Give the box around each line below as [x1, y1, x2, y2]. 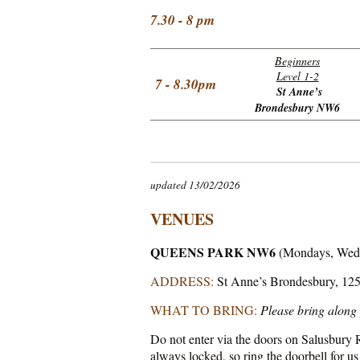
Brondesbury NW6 [255, 100, 340, 116]
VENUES [150, 207, 214, 231]
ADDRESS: [150, 272, 214, 290]
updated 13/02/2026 [150, 178, 240, 192]
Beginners [275, 53, 320, 68]
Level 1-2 [276, 68, 319, 84]
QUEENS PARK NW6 [150, 243, 279, 262]
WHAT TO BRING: [150, 301, 257, 319]
